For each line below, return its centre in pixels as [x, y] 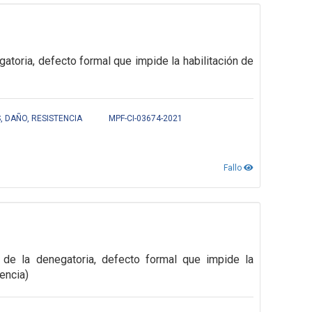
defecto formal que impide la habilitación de [146, 61]
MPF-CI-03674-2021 [146, 118]
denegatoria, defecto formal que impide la [145, 259]
